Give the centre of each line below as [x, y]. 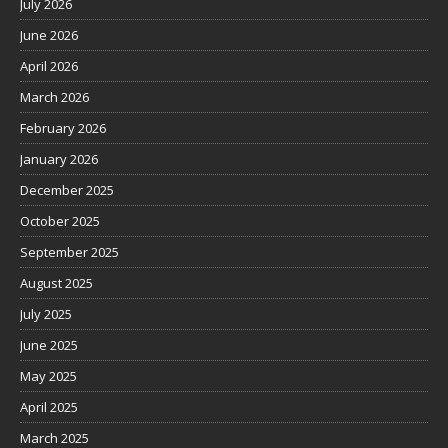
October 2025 [60, 220]
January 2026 [59, 158]
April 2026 [49, 65]
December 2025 [67, 189]
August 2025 [56, 282]
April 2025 [49, 406]
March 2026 [54, 96]
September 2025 [69, 251]
